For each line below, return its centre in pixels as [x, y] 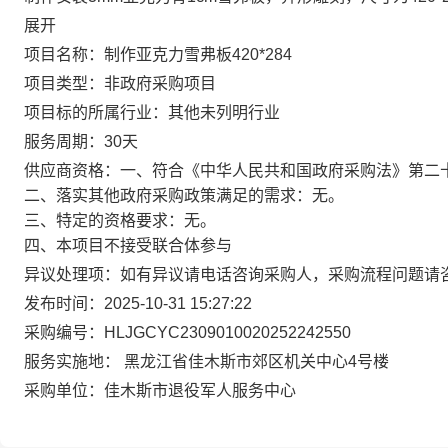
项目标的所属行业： [96, 112]
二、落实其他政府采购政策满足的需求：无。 [184, 195]
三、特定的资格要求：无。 [120, 220]
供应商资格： [72, 170]
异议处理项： [72, 274]
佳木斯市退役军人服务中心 [200, 390]
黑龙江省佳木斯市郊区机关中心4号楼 [256, 361]
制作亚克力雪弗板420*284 [198, 54]
